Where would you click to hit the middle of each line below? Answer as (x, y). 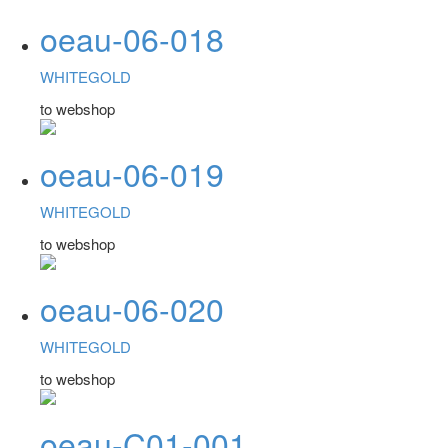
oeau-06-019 (132, 172)
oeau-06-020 (132, 307)
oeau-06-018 (132, 37)
